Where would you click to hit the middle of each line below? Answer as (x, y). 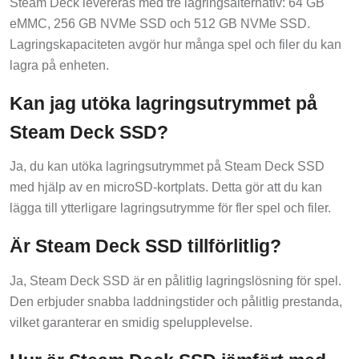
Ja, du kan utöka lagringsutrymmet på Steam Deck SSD (167, 167)
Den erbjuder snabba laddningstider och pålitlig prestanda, (176, 302)
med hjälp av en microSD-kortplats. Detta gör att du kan (166, 188)
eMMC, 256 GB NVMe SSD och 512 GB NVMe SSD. (160, 23)
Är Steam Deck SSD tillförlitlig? (145, 246)
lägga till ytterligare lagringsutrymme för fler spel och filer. (170, 208)
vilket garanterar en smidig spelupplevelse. (131, 323)
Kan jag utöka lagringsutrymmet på (163, 103)
